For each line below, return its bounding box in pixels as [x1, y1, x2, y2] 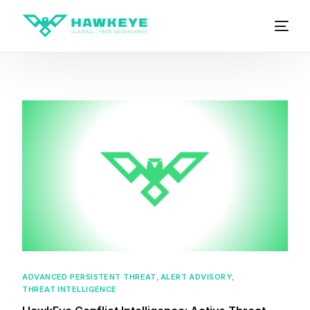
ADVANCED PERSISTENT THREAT [22, 272, 156, 282]
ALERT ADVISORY [160, 272, 232, 282]
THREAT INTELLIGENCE [22, 284, 117, 295]
